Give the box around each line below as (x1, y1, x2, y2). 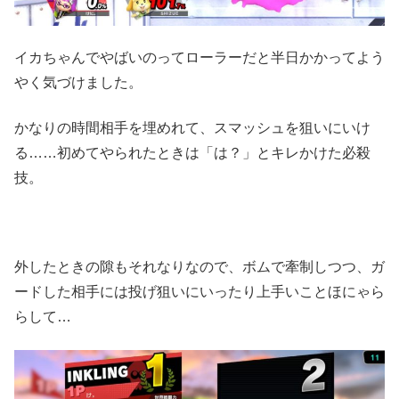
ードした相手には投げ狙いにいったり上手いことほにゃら (14, 284, 385, 300)
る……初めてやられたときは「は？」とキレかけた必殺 (14, 144, 370, 160)
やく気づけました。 (14, 75, 142, 91)
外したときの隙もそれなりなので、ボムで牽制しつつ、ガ (14, 259, 385, 275)
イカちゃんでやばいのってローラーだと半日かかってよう (14, 50, 385, 66)
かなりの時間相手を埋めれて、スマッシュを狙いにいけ (14, 119, 370, 135)
